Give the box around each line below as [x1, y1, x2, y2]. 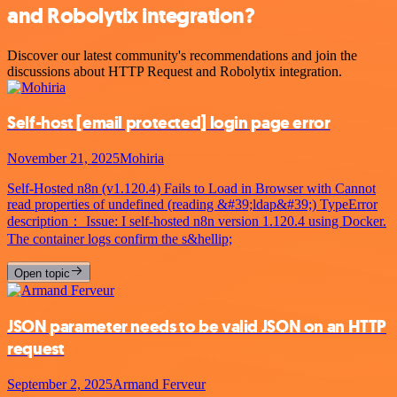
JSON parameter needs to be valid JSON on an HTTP [7, 315, 387, 338]
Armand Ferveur [113, 376, 206, 392]
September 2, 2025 [7, 376, 113, 392]
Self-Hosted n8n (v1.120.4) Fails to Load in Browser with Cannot [7, 181, 376, 197]
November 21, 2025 [7, 151, 120, 167]
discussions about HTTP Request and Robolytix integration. [7, 63, 342, 79]
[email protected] [76, 112, 206, 135]
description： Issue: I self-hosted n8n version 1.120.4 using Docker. [7, 214, 386, 230]
